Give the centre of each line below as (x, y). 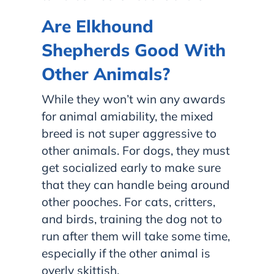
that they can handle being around (136, 184)
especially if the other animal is (126, 253)
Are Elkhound (98, 26)
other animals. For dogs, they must (136, 150)
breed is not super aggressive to (129, 133)
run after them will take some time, (136, 236)
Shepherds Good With (134, 50)
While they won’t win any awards (134, 99)
